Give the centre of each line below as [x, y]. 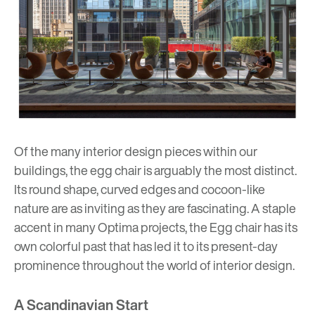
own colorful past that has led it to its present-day [146, 246]
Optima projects [141, 227]
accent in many [56, 227]
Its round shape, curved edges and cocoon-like [140, 189]
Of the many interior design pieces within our [136, 152]
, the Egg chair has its [241, 227]
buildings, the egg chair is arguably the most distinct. [155, 171]
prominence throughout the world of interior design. [155, 265]
